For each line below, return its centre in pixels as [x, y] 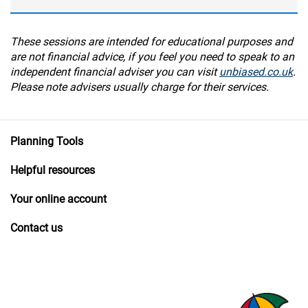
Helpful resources [53, 170]
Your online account [58, 199]
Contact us [36, 228]
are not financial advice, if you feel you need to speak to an [152, 56]
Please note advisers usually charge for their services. [140, 87]
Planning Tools [47, 141]
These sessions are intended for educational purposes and [152, 41]
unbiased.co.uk [256, 71]
